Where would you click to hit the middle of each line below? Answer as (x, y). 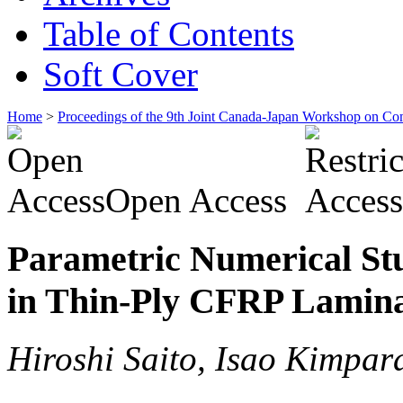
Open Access (201, 200)
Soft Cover (121, 74)
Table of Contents (169, 33)
